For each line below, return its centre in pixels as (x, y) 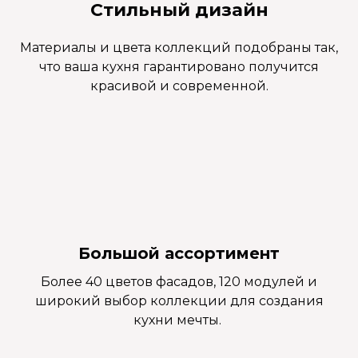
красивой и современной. (179, 86)
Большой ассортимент (179, 253)
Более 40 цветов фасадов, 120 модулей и (179, 281)
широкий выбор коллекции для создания (179, 300)
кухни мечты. (179, 320)
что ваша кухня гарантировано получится (179, 66)
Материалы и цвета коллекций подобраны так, (179, 47)
